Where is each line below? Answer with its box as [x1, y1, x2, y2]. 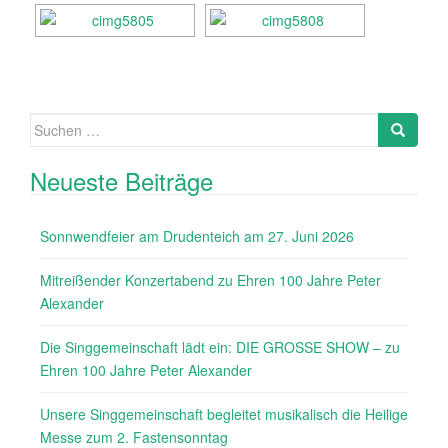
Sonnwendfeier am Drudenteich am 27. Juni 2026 [40, 226, 354, 246]
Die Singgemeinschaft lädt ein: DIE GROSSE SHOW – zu [40, 337, 400, 357]
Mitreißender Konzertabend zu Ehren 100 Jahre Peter [40, 270, 381, 290]
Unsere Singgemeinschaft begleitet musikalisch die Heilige [40, 404, 408, 424]
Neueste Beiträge [30, 163, 213, 198]
